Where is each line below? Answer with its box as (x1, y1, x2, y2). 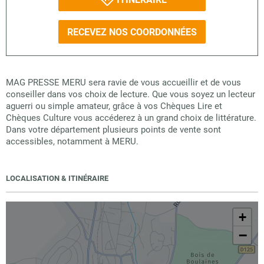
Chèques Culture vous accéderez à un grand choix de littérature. (6, 113, 256, 123)
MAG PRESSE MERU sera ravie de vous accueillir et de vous (6, 77, 241, 88)
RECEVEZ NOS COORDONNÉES (67, 26, 197, 38)
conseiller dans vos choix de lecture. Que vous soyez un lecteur (6, 89, 255, 100)
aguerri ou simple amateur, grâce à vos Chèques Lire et (6, 101, 222, 111)
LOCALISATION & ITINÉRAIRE (6, 174, 108, 183)
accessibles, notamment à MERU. (6, 136, 138, 147)
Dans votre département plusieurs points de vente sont (6, 124, 221, 135)
